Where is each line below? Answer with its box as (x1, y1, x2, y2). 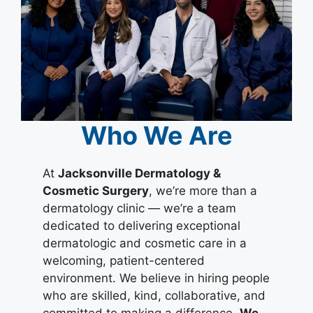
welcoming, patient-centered (43, 253, 205, 268)
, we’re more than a (149, 183, 258, 198)
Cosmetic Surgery (43, 183, 150, 198)
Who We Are (80, 119, 233, 151)
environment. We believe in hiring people (43, 270, 270, 285)
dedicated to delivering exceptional (43, 218, 241, 233)
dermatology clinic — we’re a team (43, 201, 237, 215)
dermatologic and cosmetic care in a (43, 235, 247, 250)
